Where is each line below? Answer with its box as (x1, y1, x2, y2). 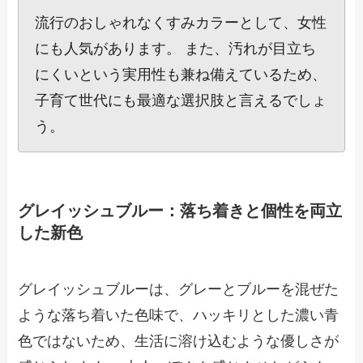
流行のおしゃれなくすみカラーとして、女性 (35, 15, 327, 32)
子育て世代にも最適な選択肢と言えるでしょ (35, 92, 327, 109)
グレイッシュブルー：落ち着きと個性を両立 (18, 202, 343, 220)
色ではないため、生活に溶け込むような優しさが (18, 332, 340, 349)
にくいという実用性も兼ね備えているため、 (35, 66, 327, 83)
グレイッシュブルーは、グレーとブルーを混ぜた (18, 280, 340, 297)
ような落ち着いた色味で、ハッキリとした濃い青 (18, 306, 340, 323)
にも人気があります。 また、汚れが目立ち (35, 41, 317, 58)
